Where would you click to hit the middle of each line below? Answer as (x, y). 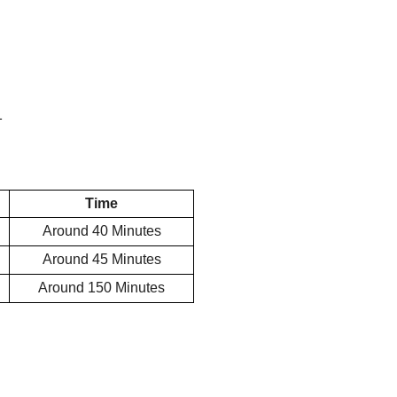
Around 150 (75, 288)
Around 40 (75, 231)
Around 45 (75, 259)
